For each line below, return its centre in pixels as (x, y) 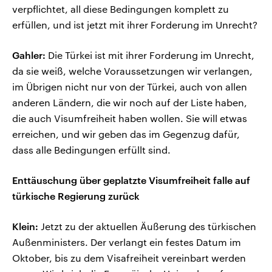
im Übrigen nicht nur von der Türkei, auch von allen (130, 87)
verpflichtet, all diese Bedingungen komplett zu (121, 9)
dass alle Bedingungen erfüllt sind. (91, 150)
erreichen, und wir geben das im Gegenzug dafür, (126, 134)
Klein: (25, 226)
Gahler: (29, 55)
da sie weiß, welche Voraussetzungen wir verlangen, (132, 71)
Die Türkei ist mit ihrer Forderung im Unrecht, (150, 55)
